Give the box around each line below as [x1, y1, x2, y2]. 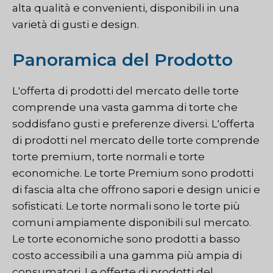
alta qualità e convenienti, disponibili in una [12, 2, 239, 15]
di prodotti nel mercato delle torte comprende [12, 133, 260, 146]
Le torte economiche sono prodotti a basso [12, 232, 240, 245]
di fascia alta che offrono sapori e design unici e [12, 183, 260, 196]
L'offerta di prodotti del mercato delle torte [12, 84, 239, 97]
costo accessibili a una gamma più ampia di [12, 249, 242, 261]
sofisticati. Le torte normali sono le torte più [12, 199, 240, 212]
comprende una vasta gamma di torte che [12, 101, 238, 113]
